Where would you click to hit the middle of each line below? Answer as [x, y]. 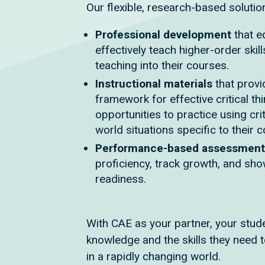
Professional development [165, 35]
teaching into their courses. [164, 65]
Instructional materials [156, 84]
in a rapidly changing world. [154, 256]
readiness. [121, 179]
